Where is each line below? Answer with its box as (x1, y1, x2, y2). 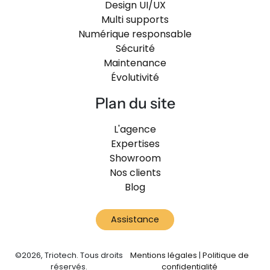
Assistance (111, 213, 159, 225)
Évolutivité (111, 71, 159, 84)
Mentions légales (130, 250, 198, 260)
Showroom (109, 151, 161, 165)
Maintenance (104, 56, 166, 70)
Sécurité (115, 42, 155, 55)
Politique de (202, 250, 250, 260)
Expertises (110, 137, 160, 151)
